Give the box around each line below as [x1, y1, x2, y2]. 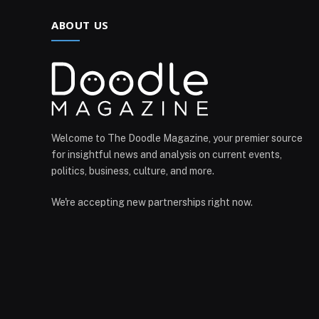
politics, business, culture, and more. [51, 165, 214, 177]
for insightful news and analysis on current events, [51, 149, 282, 161]
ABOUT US [51, 18, 109, 33]
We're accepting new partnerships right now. [51, 197, 253, 209]
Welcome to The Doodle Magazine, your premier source [51, 132, 303, 145]
